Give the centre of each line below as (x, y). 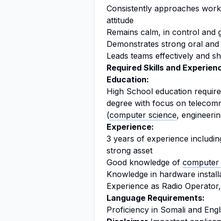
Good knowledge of (145, 162)
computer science (143, 115)
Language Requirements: (156, 198)
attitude (120, 20)
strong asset (129, 150)
